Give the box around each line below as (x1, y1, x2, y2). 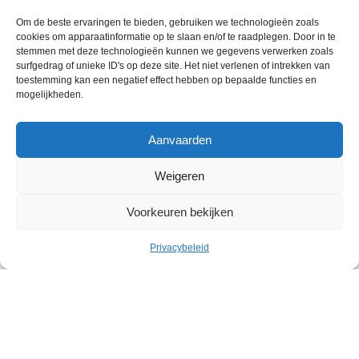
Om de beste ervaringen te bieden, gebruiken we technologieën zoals (16, 17, 319, 28)
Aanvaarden (147, 132, 212, 147)
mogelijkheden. (16, 89, 83, 100)
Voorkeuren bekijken (126, 204, 233, 219)
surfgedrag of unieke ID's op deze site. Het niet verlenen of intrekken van (16, 60, 330, 71)
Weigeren (155, 168, 204, 183)
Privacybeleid (150, 242, 209, 253)
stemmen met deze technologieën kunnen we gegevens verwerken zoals (16, 46, 333, 57)
